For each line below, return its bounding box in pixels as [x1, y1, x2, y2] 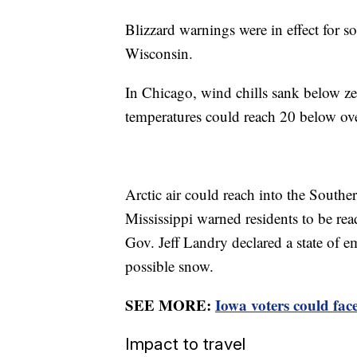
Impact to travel [125, 333, 245, 354]
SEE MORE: [125, 293, 215, 316]
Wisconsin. [125, 42, 193, 63]
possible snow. [125, 255, 214, 276]
